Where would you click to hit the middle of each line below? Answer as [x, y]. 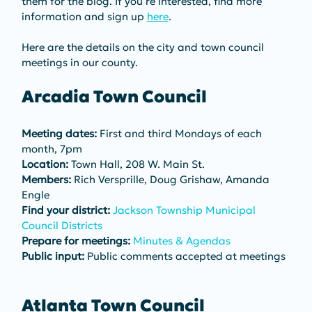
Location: [45, 164]
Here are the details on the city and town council [144, 47]
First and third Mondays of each [180, 133]
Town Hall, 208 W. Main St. [136, 164]
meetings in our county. [79, 62]
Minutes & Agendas [181, 240]
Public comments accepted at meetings [185, 256]
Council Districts [62, 225]
